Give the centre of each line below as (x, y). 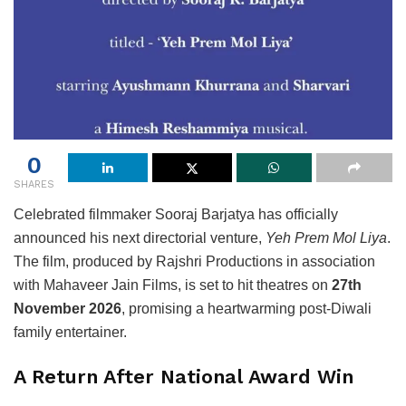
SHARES (34, 184)
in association (329, 261)
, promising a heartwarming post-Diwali (246, 308)
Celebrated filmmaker (84, 214)
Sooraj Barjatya (205, 214)
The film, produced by (85, 261)
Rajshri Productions (219, 261)
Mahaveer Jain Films (111, 285)
